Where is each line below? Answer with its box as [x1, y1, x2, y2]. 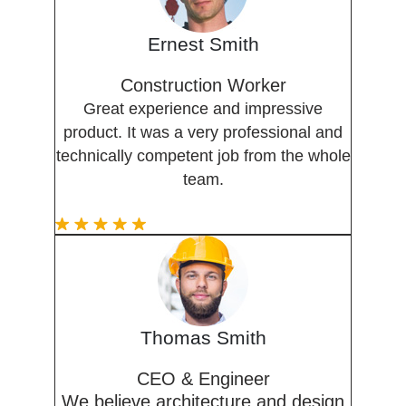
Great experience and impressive [83, 100, 323, 119]
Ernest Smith [147, 34, 259, 55]
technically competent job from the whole [55, 147, 351, 166]
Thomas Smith [140, 327, 266, 349]
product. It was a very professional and [63, 123, 343, 142]
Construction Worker [120, 75, 286, 96]
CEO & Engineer [136, 369, 270, 390]
